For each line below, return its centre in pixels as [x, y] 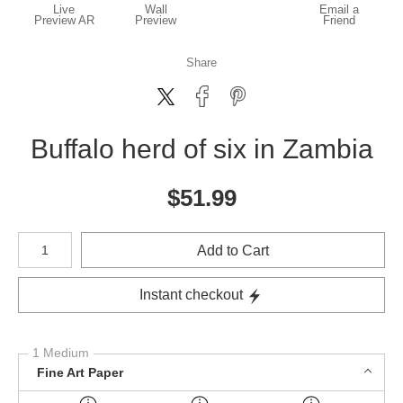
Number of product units [76, 237]
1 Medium [61, 353]
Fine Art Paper [80, 372]
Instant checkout [191, 295]
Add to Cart [233, 250]
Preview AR [64, 20]
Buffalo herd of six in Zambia [201, 149]
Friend [339, 20]
